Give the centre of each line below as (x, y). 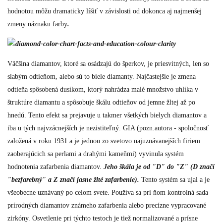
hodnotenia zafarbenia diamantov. (55, 167)
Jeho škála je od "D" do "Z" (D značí (159, 167)
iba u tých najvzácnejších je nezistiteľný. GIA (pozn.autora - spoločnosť (108, 128)
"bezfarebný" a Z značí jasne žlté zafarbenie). (73, 180)
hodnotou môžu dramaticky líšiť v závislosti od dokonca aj (91, 11)
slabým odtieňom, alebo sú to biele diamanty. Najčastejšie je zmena (102, 77)
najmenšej (188, 11)
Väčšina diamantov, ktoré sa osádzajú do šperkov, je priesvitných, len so (108, 64)
